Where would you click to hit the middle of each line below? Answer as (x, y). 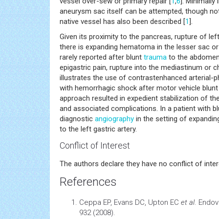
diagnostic (77, 119)
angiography (114, 119)
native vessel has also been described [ (122, 21)
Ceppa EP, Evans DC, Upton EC (130, 202)
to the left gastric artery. (98, 129)
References (88, 182)
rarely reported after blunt (102, 57)
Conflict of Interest (95, 145)
